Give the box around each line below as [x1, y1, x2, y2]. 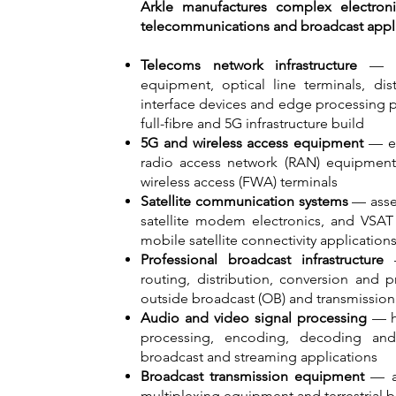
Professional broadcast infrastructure [141, 251, 384, 268]
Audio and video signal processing [141, 309, 367, 326]
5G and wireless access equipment [141, 134, 364, 151]
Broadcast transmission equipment [141, 368, 365, 385]
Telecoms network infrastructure [141, 57, 358, 73]
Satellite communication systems [141, 193, 348, 209]
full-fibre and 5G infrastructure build [141, 115, 364, 132]
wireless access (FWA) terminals [141, 173, 338, 190]
